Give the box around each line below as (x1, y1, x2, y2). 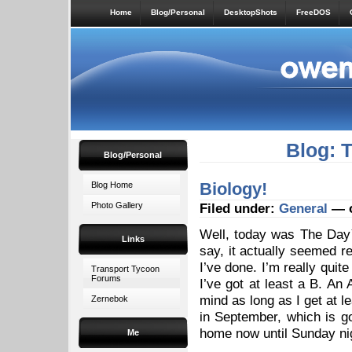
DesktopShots (224, 8, 277, 16)
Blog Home (91, 180, 133, 189)
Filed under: (200, 200, 279, 216)
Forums (91, 273, 121, 283)
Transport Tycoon (91, 264, 159, 273)
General (279, 200, 328, 216)
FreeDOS (296, 8, 331, 16)
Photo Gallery (91, 200, 143, 210)
